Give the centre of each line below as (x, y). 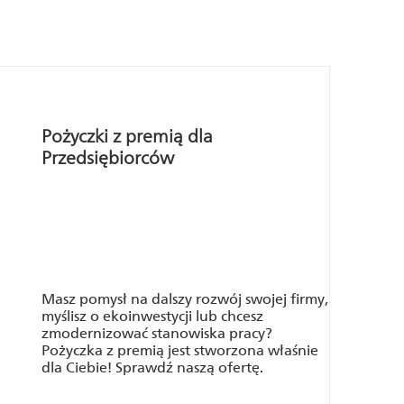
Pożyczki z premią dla (127, 136)
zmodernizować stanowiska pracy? (157, 333)
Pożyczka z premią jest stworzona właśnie (180, 350)
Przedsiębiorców (108, 158)
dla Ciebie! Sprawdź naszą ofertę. (152, 367)
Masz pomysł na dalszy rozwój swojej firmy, (185, 299)
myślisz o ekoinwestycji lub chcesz (152, 316)
